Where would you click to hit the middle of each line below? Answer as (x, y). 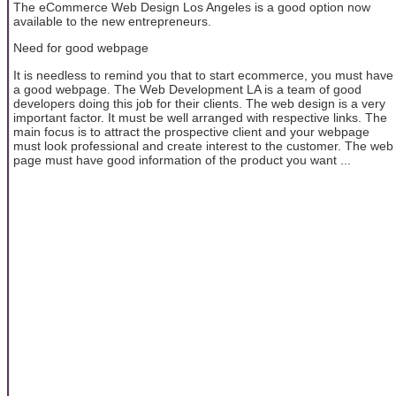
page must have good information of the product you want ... (182, 160)
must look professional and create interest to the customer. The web (203, 145)
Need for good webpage (81, 48)
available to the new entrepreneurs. (112, 21)
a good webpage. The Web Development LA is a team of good (187, 89)
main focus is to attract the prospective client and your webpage (191, 131)
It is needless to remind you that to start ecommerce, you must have (203, 75)
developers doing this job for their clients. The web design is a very (199, 103)
